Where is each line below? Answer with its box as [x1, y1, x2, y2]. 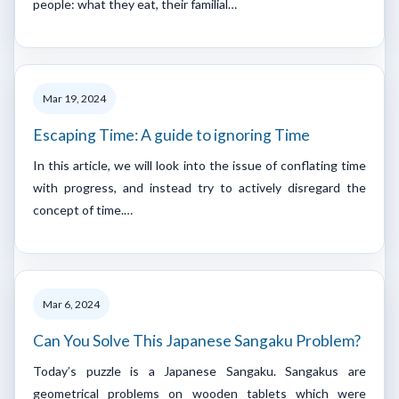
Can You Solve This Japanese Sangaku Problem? [33, 330, 361, 350]
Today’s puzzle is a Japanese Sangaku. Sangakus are [33, 362, 366, 379]
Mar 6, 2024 [43, 297, 100, 311]
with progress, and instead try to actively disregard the [33, 179, 366, 195]
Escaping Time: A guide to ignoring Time [33, 125, 310, 144]
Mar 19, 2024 [43, 91, 106, 105]
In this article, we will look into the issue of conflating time [33, 157, 366, 173]
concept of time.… [33, 201, 133, 217]
